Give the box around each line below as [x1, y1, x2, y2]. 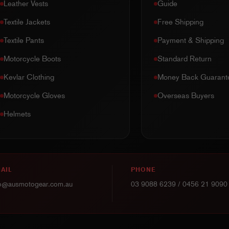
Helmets [3, 109, 31, 119]
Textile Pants [3, 36, 44, 45]
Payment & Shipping [157, 36, 224, 45]
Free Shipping [157, 17, 204, 27]
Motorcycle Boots [3, 54, 61, 64]
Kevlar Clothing [3, 73, 54, 82]
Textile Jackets [3, 17, 50, 27]
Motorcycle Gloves [3, 91, 65, 101]
